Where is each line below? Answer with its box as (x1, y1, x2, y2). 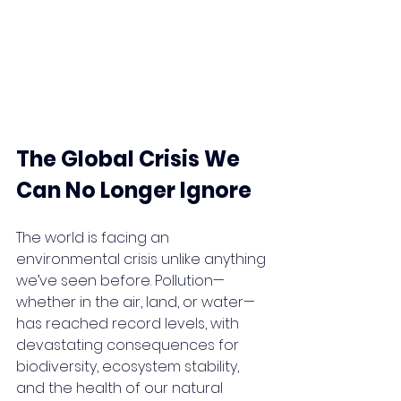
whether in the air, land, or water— (16, 292, 255, 313)
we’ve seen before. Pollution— (16, 270, 225, 292)
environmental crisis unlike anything (16, 249, 269, 270)
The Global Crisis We (16, 144, 244, 175)
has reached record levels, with (16, 313, 243, 335)
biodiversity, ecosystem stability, (16, 356, 243, 378)
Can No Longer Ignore (16, 175, 252, 206)
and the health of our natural (16, 378, 226, 399)
